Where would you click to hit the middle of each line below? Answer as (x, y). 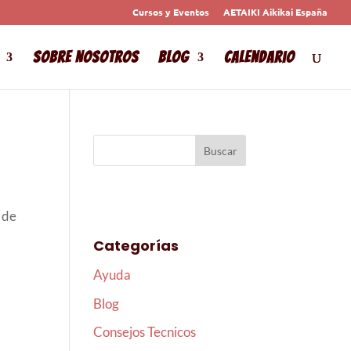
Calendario (259, 57)
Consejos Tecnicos (145, 332)
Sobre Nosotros (86, 57)
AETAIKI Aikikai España (275, 12)
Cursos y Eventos (171, 12)
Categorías (136, 246)
